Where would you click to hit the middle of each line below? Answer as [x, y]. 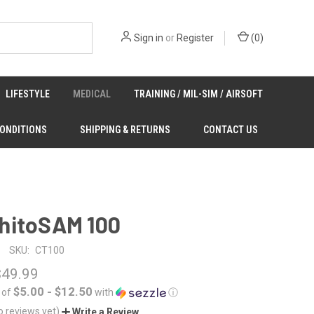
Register [195, 37]
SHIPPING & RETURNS [125, 130]
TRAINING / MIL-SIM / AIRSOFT [198, 94]
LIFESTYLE [28, 94]
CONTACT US [230, 130]
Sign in [149, 37]
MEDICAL [92, 94]
